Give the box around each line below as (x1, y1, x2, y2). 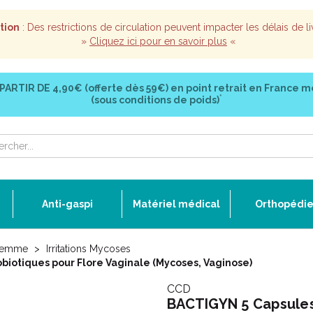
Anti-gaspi (42, 198, 93, 210)
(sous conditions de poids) (91, 94, 219, 105)
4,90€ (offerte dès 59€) (50, 82, 170, 94)
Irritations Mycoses (46, 243, 131, 254)
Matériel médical (132, 198, 220, 210)
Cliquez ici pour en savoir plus (89, 36, 227, 47)
